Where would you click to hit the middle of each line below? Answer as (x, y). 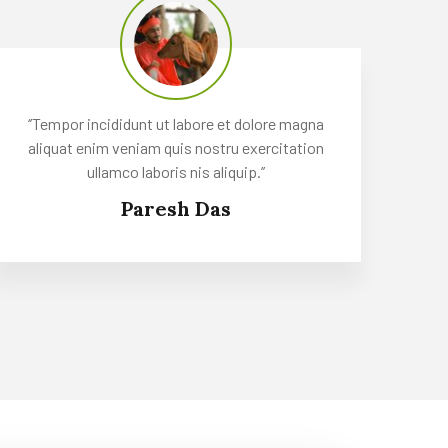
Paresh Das (176, 208)
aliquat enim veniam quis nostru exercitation (176, 147)
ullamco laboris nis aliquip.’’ (176, 171)
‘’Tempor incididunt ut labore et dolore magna (176, 123)
